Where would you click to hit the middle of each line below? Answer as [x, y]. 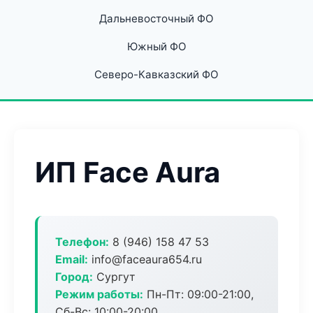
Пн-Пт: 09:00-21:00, [198, 294]
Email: [72, 259]
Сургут [114, 277]
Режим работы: [99, 294]
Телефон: [82, 242]
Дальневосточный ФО [156, 19]
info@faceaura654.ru [145, 259]
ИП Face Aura [128, 172]
